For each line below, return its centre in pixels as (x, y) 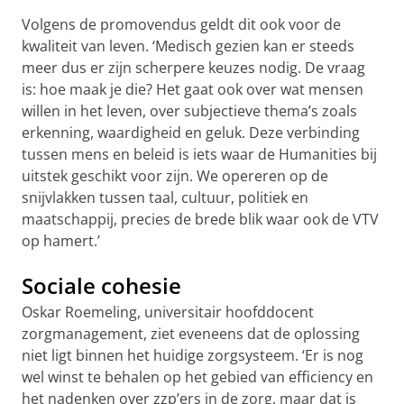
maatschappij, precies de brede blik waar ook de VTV (200, 220)
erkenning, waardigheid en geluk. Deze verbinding (191, 133)
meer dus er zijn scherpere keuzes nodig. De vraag (193, 68)
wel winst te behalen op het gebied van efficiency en (197, 377)
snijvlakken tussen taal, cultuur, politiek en (165, 198)
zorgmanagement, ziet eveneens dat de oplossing (191, 334)
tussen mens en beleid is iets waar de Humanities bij (199, 155)
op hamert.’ (61, 241)
